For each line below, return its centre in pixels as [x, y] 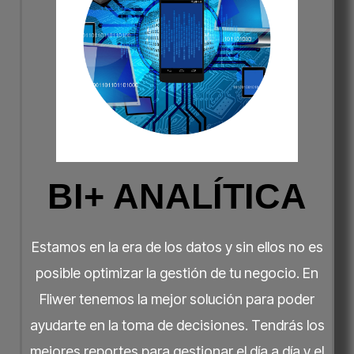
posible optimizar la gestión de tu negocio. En [177, 273]
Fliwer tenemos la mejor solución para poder [177, 299]
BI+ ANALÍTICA [177, 196]
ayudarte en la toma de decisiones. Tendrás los [177, 325]
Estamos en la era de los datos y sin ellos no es [177, 247]
